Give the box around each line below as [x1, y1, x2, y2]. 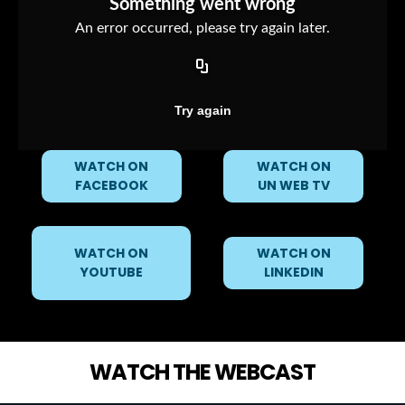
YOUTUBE [80, 263, 143, 281]
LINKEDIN [263, 263, 324, 281]
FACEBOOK [74, 176, 148, 194]
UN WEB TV [257, 176, 330, 194]
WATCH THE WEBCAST [89, 357, 316, 387]
